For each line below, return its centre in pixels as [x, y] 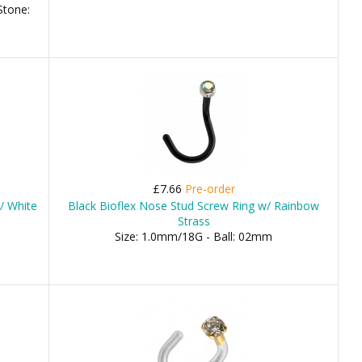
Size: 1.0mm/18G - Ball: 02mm [194, 236]
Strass [194, 221]
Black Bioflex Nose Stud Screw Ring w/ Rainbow [194, 206]
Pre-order [210, 189]
